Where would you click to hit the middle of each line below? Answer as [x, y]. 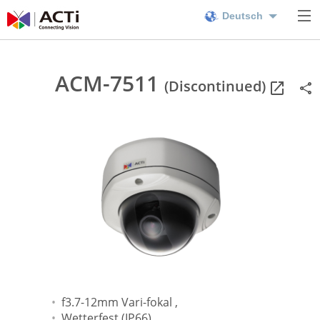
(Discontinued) [215, 86]
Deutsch [242, 16]
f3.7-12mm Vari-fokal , [119, 302]
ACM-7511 [106, 83]
